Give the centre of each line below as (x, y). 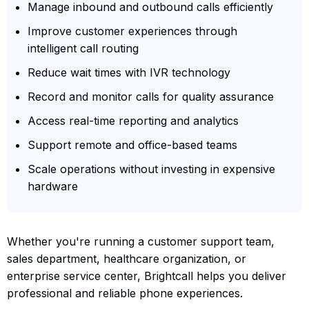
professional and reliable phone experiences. (125, 293)
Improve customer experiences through (132, 31)
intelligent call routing (83, 48)
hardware (53, 186)
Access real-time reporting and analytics (133, 120)
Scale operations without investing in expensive (151, 169)
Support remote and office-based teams (132, 144)
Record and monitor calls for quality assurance (151, 96)
